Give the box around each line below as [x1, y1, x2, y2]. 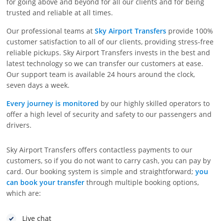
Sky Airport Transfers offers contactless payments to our [6, 145, 193, 154]
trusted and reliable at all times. [6, 7, 113, 17]
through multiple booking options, [84, 177, 199, 187]
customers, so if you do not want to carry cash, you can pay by [6, 155, 211, 165]
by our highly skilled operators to [99, 98, 210, 108]
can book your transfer [6, 177, 85, 187]
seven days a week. [6, 80, 70, 90]
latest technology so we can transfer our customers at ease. [6, 58, 204, 68]
